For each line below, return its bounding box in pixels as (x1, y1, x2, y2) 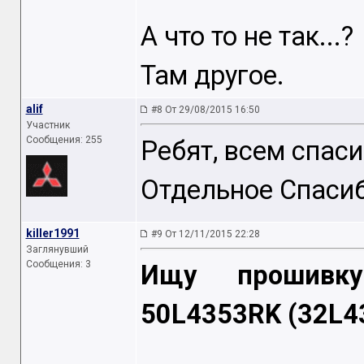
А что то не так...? (140, 21, 353, 53)
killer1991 (25, 227, 80, 240)
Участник (25, 119, 70, 131)
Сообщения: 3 (25, 258, 91, 270)
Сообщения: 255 (25, 134, 102, 145)
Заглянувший (25, 244, 89, 255)
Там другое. (140, 60, 284, 92)
